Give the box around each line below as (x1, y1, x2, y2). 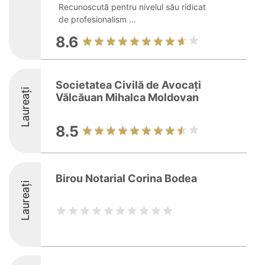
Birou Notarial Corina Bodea (56, 172, 197, 185)
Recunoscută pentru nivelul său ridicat (59, 2, 206, 12)
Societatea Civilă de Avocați (56, 79, 201, 91)
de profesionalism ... (59, 14, 136, 24)
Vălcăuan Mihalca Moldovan (56, 91, 199, 104)
